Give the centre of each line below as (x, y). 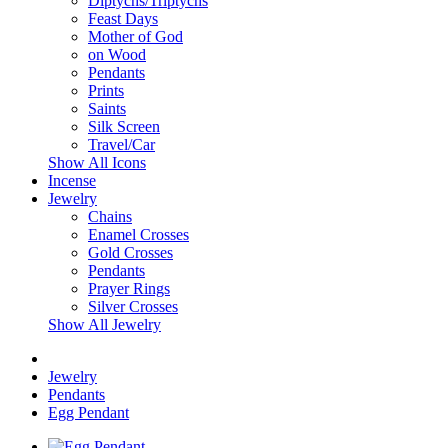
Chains (110, 216)
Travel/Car (121, 144)
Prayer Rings (129, 288)
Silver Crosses (133, 306)
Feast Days (123, 18)
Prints (106, 90)
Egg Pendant (88, 412)
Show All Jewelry (104, 324)
